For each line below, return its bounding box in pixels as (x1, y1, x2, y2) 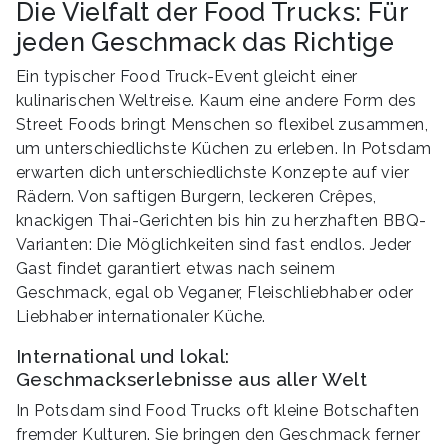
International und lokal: (16, 344, 230, 367)
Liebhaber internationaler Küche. (16, 306, 266, 326)
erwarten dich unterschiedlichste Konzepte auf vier (16, 162, 409, 182)
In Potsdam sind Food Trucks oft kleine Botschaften (16, 400, 419, 420)
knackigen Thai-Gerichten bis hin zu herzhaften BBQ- (16, 210, 427, 230)
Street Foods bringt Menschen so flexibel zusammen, (16, 114, 428, 134)
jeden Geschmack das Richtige (16, 26, 395, 57)
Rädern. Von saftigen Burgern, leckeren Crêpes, (16, 186, 377, 206)
